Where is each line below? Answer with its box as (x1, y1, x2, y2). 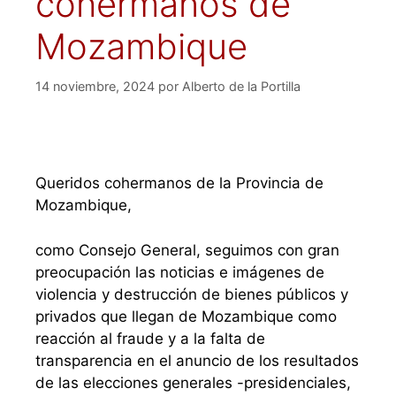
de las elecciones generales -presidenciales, (35, 373, 351, 392)
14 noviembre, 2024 (35, 78, 155, 94)
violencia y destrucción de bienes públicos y (35, 285, 348, 303)
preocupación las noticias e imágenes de (35, 263, 324, 281)
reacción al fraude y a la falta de (35, 329, 265, 347)
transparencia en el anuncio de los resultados (35, 351, 359, 369)
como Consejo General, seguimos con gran (35, 240, 339, 259)
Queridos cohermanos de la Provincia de (35, 174, 324, 193)
